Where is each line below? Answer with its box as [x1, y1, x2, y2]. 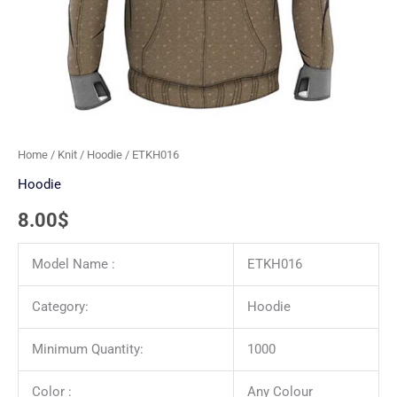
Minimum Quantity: [31, 340, 144, 357]
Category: [31, 298, 89, 315]
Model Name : [31, 255, 115, 272]
